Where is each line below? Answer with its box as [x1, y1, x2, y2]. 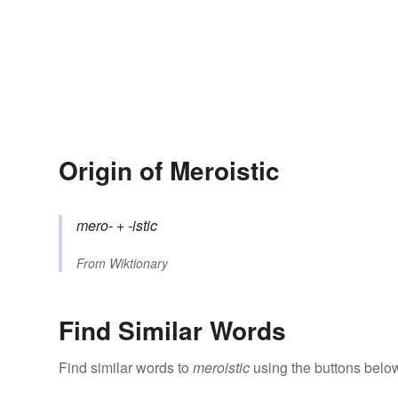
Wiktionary [109, 254, 168, 273]
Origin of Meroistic [59, 152, 280, 189]
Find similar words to [59, 357, 193, 378]
